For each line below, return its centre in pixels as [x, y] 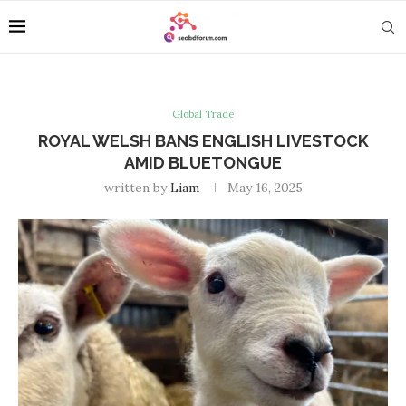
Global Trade [203, 114]
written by [137, 188]
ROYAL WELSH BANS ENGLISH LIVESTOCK [203, 141]
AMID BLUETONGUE [203, 163]
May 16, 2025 [265, 188]
